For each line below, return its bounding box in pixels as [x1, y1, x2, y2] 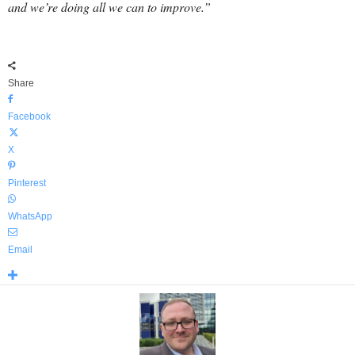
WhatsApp [8, 211, 52, 222]
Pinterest [8, 177, 46, 189]
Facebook [8, 111, 51, 122]
